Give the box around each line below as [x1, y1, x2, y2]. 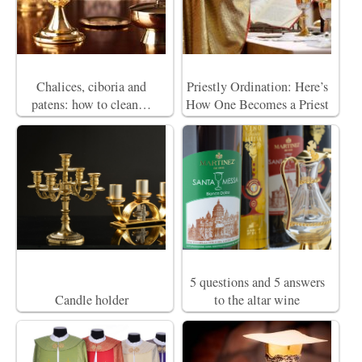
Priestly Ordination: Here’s [186, 78, 328, 95]
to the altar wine [214, 291, 300, 309]
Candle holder [54, 291, 128, 309]
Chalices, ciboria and [36, 78, 146, 95]
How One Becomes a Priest [185, 95, 329, 113]
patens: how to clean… [32, 95, 151, 113]
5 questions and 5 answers [189, 273, 325, 291]
